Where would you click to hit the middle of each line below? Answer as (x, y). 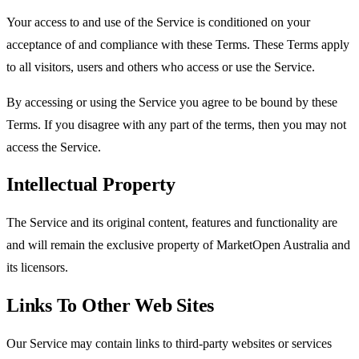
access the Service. (54, 147)
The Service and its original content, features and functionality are (172, 223)
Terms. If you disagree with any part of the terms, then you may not (176, 124)
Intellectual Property (91, 185)
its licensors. (37, 268)
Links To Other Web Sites (111, 306)
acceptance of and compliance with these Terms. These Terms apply (178, 44)
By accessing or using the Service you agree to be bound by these (172, 102)
